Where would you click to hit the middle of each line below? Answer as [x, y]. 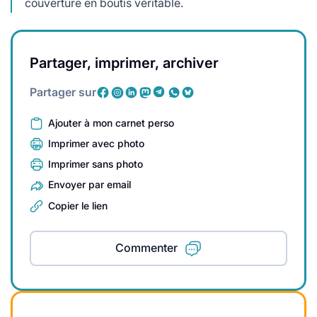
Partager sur [63, 92]
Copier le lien [78, 205]
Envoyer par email [90, 185]
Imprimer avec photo [96, 143]
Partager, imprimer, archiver [124, 63]
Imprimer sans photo [96, 164]
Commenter [146, 247]
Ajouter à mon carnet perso [111, 122]
